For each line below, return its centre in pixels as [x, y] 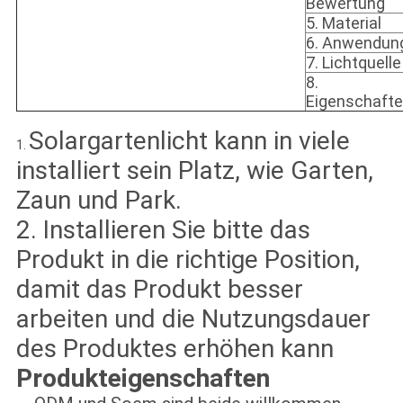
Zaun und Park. [99, 201]
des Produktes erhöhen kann [175, 349]
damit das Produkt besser [159, 290]
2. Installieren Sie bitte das [163, 230]
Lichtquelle [361, 63]
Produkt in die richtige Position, [188, 260]
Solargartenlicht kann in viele [189, 141]
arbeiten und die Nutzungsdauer [193, 319]
